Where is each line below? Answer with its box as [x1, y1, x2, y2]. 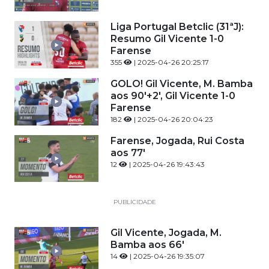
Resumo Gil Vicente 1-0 [110, 33, 224, 45]
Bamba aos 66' [110, 239, 184, 251]
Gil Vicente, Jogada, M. [110, 227, 222, 239]
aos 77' [110, 147, 145, 159]
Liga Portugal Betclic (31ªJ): [110, 21, 244, 33]
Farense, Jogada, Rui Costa [110, 134, 244, 147]
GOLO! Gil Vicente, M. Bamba [110, 77, 253, 89]
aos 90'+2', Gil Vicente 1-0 [110, 89, 235, 101]
